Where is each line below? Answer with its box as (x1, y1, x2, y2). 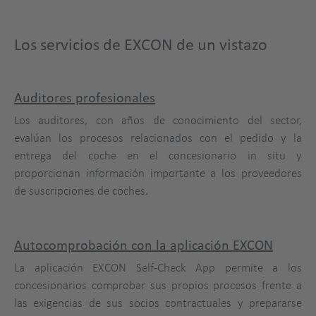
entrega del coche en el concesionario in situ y (14, 147, 302, 162)
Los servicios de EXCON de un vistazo (14, 35, 267, 53)
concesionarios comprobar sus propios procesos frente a (14, 277, 302, 292)
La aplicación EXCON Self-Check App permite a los (14, 260, 302, 274)
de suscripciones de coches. (14, 183, 148, 197)
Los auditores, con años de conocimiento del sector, (14, 112, 302, 127)
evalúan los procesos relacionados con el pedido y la (14, 130, 302, 145)
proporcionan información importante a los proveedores (14, 165, 302, 180)
